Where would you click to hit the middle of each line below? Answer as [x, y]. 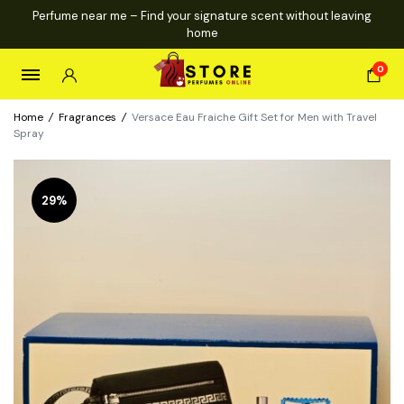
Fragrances [87, 117]
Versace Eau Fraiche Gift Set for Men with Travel [254, 117]
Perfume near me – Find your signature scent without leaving [202, 16]
